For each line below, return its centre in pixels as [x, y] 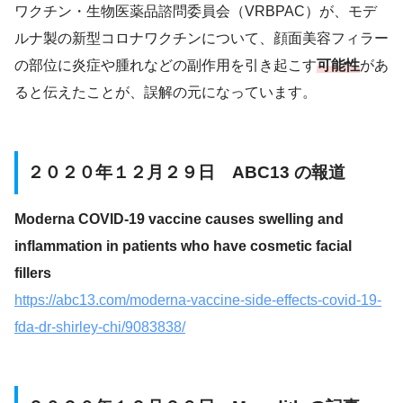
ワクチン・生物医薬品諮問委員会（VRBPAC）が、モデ [196, 12]
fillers [33, 273]
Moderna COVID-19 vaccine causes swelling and [179, 219]
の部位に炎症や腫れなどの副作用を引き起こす [166, 66]
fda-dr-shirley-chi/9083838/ [100, 327]
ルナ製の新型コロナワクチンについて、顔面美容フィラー [201, 39]
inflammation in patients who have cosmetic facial [183, 246]
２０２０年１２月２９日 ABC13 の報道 [186, 173]
